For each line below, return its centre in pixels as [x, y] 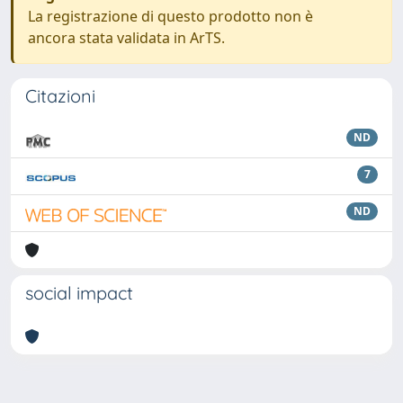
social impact [79, 293]
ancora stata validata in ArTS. [126, 38]
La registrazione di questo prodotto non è [170, 16]
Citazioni [60, 96]
